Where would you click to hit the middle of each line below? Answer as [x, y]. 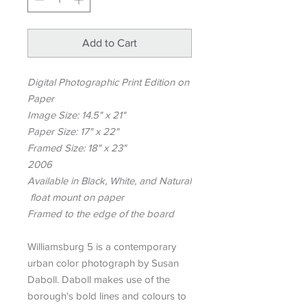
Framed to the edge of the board [101, 213]
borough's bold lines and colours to [107, 295]
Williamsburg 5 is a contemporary [102, 246]
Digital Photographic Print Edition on [108, 82]
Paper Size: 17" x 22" [73, 131]
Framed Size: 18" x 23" [77, 147]
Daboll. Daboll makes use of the [99, 279]
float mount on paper [76, 197]
